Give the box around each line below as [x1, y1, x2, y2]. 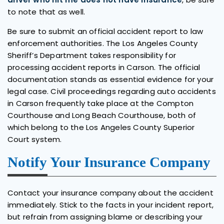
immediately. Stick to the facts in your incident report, [7, 199, 214, 210]
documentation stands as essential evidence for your [7, 73, 214, 84]
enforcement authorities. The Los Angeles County [7, 37, 198, 48]
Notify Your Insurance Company [7, 153, 210, 170]
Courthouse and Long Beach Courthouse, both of [7, 109, 196, 120]
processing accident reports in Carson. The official [7, 61, 200, 72]
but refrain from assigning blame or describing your [7, 211, 203, 222]
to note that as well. [7, 6, 85, 17]
